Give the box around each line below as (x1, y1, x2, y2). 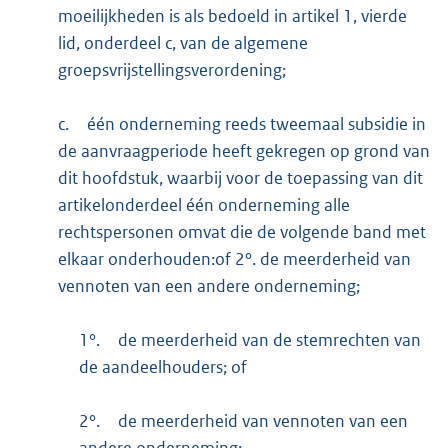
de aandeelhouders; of (79, 356, 248, 379)
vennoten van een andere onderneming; (57, 275, 360, 298)
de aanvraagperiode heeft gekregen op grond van (57, 140, 430, 163)
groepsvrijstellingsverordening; (57, 59, 286, 82)
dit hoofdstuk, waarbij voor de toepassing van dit (57, 167, 423, 190)
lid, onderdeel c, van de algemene (57, 32, 308, 55)
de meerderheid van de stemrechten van (118, 329, 422, 352)
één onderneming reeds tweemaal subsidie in (86, 113, 426, 136)
